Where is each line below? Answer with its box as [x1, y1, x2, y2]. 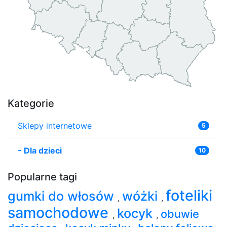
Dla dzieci [24, 145, 62, 156]
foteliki [166, 186, 212, 204]
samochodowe [8, 203, 112, 221]
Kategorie [8, 97, 54, 109]
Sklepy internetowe [18, 120, 92, 131]
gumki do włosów [8, 188, 118, 204]
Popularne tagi [8, 170, 77, 183]
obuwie [161, 207, 199, 220]
